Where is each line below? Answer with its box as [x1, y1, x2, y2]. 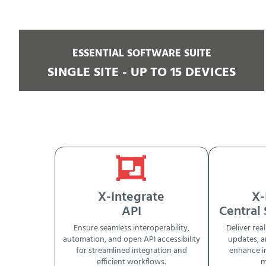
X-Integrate [98, 186, 165, 208]
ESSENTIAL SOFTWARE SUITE [72, 45, 211, 63]
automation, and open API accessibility [62, 233, 200, 247]
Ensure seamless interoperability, [73, 221, 189, 236]
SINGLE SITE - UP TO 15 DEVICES [47, 62, 236, 84]
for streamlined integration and [75, 244, 187, 258]
